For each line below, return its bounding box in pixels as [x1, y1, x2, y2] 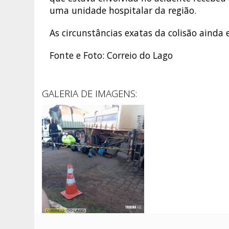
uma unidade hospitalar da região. [50, 4, 197, 17]
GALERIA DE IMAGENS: [42, 87, 138, 100]
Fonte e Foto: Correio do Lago [50, 49, 173, 62]
